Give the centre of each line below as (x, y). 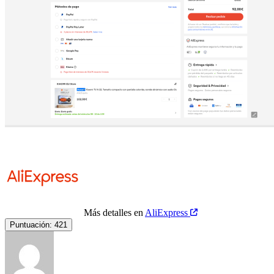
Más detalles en (114, 212)
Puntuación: (31, 224)
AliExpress (168, 212)
